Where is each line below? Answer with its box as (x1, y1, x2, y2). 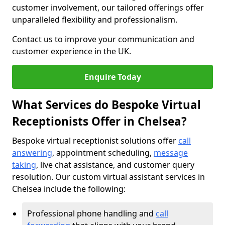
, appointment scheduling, (52, 147, 154, 158)
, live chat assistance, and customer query (36, 159, 194, 170)
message (154, 147, 188, 158)
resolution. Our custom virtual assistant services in (12, 171, 205, 182)
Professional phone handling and (27, 208, 156, 219)
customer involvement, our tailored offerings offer (12, 2, 204, 13)
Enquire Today (84, 71, 141, 82)
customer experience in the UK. (12, 46, 131, 57)
